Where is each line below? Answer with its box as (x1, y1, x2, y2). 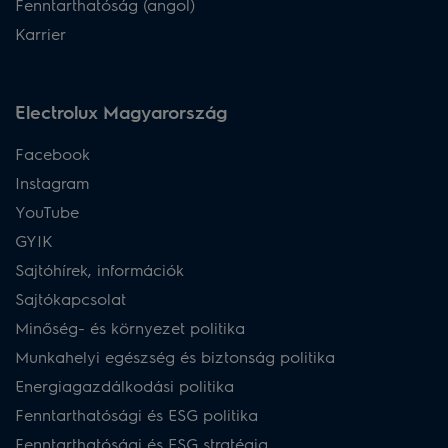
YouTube (15, 200, 79, 222)
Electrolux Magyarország (15, 99, 227, 123)
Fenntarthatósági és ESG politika (15, 403, 258, 425)
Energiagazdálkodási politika (15, 374, 234, 396)
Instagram (15, 171, 89, 193)
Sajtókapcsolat (15, 287, 126, 309)
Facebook (15, 142, 90, 164)
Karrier (15, 22, 66, 44)
